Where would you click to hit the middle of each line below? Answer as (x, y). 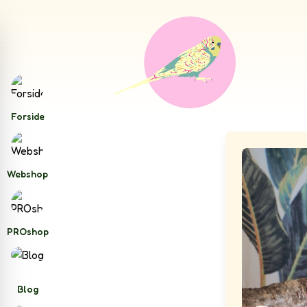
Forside (27, 116)
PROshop (27, 231)
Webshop (27, 174)
